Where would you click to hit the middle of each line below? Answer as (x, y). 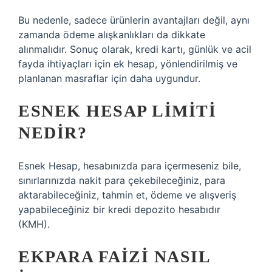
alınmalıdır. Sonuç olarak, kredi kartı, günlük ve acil (135, 49)
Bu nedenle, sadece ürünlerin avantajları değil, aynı (134, 20)
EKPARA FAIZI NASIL (114, 257)
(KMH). (34, 224)
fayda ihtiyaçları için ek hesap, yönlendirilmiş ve (128, 64)
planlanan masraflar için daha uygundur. (109, 78)
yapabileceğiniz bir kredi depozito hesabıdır (119, 209)
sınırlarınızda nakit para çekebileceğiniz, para (122, 180)
